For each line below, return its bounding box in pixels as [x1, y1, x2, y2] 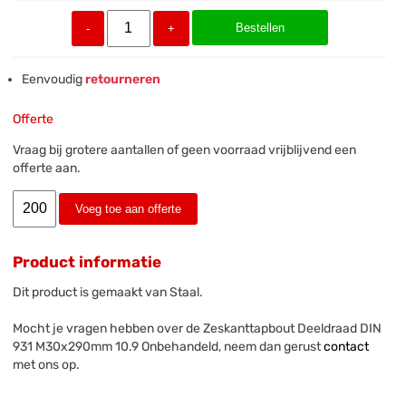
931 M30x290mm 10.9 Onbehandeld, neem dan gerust [13, 338, 324, 354]
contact [324, 338, 370, 354]
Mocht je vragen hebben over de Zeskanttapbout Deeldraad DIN [13, 320, 382, 336]
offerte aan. [13, 159, 82, 176]
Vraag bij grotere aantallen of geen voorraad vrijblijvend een [13, 141, 357, 158]
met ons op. [13, 356, 81, 372]
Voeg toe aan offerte [75, 202, 182, 217]
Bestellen [235, 20, 285, 34]
